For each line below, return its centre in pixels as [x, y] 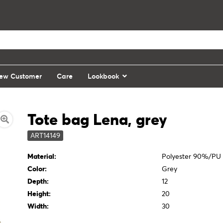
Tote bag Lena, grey [98, 119]
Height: [39, 194]
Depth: [38, 181]
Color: [37, 169]
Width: [38, 206]
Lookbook [103, 76]
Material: [42, 156]
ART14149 [46, 135]
